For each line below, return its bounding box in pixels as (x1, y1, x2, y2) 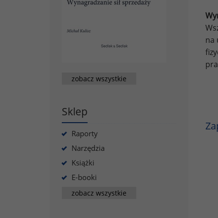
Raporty (72, 128, 98, 138)
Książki (72, 158, 94, 167)
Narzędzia (72, 143, 105, 153)
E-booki (72, 172, 97, 182)
